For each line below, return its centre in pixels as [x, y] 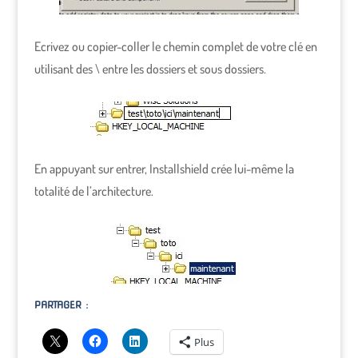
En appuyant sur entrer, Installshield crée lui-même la [164, 168]
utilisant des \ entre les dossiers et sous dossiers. [150, 69]
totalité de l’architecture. [93, 191]
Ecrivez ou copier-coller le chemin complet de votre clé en [175, 47]
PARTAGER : [61, 305]
